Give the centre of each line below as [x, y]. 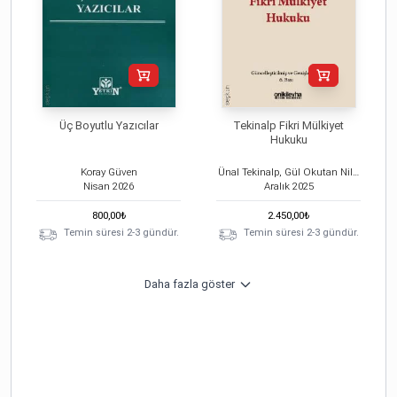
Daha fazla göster [190, 284]
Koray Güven [109, 171]
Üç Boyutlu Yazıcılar [109, 125]
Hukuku [288, 139]
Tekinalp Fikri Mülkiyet [288, 125]
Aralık [276, 186]
